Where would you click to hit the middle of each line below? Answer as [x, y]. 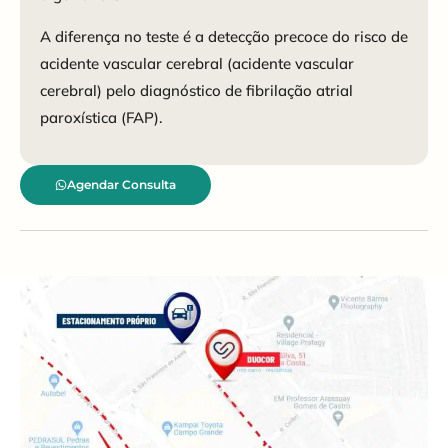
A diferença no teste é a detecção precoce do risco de [224, 36]
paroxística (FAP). [101, 117]
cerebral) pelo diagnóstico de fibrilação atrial [196, 90]
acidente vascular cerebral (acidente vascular [197, 63]
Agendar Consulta [121, 185]
